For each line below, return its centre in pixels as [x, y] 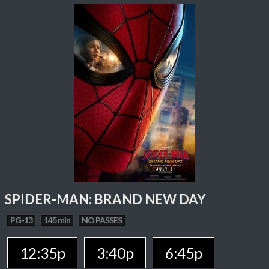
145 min [57, 220]
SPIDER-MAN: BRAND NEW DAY [105, 199]
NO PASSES [102, 220]
